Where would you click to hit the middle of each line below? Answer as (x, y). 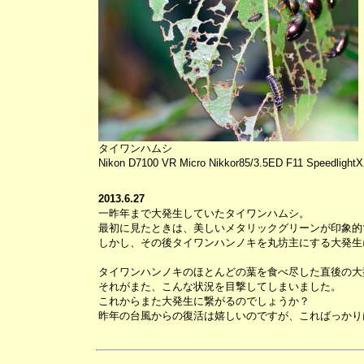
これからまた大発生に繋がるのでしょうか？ (204, 301)
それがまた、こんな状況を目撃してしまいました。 (219, 286)
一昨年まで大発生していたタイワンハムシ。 (204, 213)
